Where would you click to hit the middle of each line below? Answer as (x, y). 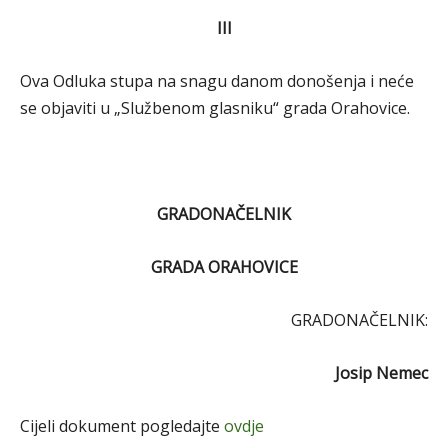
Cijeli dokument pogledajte (122, 426)
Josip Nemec (381, 373)
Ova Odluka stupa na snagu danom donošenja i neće (217, 81)
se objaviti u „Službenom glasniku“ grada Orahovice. (215, 108)
